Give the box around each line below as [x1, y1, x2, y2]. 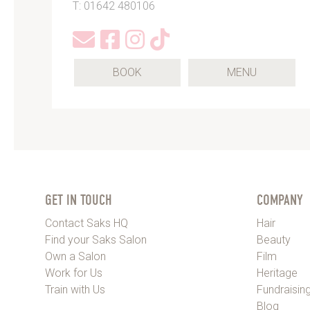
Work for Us [44, 266, 102, 280]
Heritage [256, 266, 298, 280]
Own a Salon [44, 249, 106, 263]
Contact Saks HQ [44, 216, 128, 230]
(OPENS [255, 64, 295, 78]
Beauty [256, 232, 291, 246]
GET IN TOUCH [44, 191, 112, 208]
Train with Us [44, 282, 105, 296]
